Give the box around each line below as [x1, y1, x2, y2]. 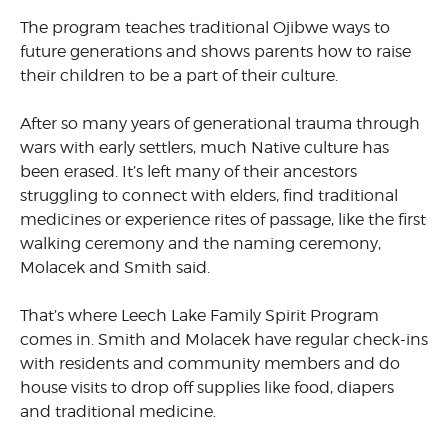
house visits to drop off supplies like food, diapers [20, 377, 394, 397]
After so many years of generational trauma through [20, 113, 420, 133]
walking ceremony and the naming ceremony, [20, 233, 381, 253]
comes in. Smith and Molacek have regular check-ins [20, 329, 428, 349]
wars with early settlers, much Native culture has [20, 137, 389, 157]
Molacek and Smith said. [20, 257, 210, 277]
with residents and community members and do [20, 353, 400, 373]
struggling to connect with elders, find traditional [20, 185, 398, 205]
